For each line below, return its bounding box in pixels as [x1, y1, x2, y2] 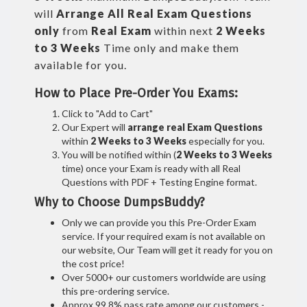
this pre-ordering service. [62, 285, 169, 297]
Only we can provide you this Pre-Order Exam [62, 217, 256, 228]
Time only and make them [101, 41, 239, 54]
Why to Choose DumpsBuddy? [34, 195, 205, 210]
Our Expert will [62, 121, 127, 133]
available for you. [34, 58, 127, 71]
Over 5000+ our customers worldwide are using [62, 271, 266, 283]
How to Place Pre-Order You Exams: [34, 86, 238, 101]
